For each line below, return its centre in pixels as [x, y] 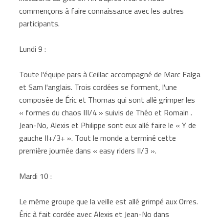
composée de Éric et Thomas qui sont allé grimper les [107, 99]
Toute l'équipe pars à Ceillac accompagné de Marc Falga [110, 74]
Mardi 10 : [36, 176]
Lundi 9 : [33, 49]
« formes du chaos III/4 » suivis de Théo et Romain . [106, 112]
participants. [40, 23]
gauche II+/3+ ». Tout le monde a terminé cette [98, 138]
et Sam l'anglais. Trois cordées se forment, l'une [98, 87]
